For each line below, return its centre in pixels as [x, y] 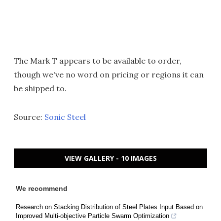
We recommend [42, 188]
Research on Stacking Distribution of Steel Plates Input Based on [109, 207]
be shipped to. [40, 88]
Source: [29, 117]
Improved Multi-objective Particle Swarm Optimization [92, 216]
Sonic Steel [65, 117]
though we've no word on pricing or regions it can [109, 74]
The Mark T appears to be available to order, [98, 61]
